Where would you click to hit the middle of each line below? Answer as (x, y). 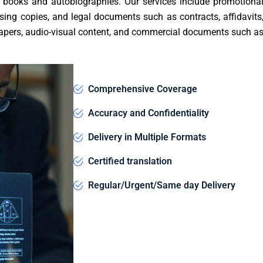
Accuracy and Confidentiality (149, 113)
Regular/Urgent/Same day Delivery (162, 185)
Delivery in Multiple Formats (147, 137)
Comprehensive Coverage (143, 89)
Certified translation (130, 161)
